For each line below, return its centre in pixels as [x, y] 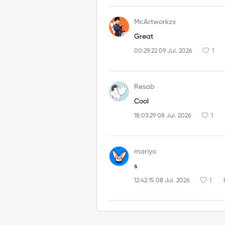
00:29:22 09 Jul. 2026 [163, 51]
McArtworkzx [155, 22]
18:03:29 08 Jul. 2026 [162, 116]
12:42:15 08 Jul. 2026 [162, 181]
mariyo [145, 151]
